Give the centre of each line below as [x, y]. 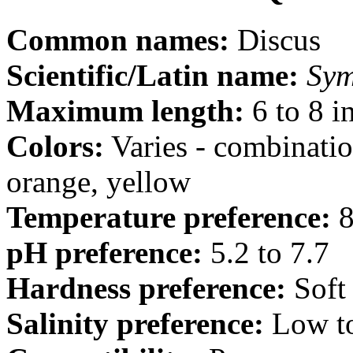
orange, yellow [98, 182]
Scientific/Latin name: [152, 76]
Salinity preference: [135, 324]
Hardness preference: [146, 288]
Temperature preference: [169, 217]
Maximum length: [125, 111]
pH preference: [104, 253]
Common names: [118, 40]
